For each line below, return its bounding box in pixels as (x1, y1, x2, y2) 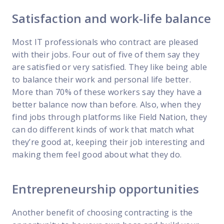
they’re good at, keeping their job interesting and (12, 136, 204, 148)
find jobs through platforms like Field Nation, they (12, 111, 207, 123)
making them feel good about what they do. (12, 149, 182, 160)
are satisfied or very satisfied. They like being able (12, 61, 207, 73)
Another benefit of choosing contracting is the (12, 207, 193, 218)
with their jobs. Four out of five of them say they (12, 49, 199, 60)
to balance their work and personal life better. (12, 74, 191, 85)
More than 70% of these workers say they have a (12, 86, 202, 98)
